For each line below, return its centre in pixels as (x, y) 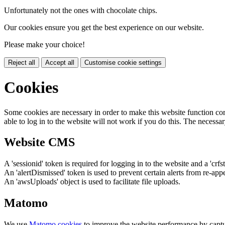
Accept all (60, 62)
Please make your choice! (44, 44)
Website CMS (39, 142)
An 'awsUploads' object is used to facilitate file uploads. (92, 182)
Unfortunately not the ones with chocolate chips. (81, 10)
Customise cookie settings (123, 62)
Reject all (22, 62)
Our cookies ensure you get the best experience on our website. (104, 27)
